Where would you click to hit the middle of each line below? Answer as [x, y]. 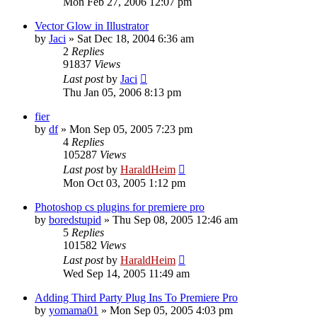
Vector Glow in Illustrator [92, 25]
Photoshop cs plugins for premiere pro [120, 207]
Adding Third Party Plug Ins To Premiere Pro [136, 297]
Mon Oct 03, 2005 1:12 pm [124, 183]
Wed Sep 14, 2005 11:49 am [126, 273]
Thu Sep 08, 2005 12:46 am [175, 219]
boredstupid [75, 219]
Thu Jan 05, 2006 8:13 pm [122, 92]
